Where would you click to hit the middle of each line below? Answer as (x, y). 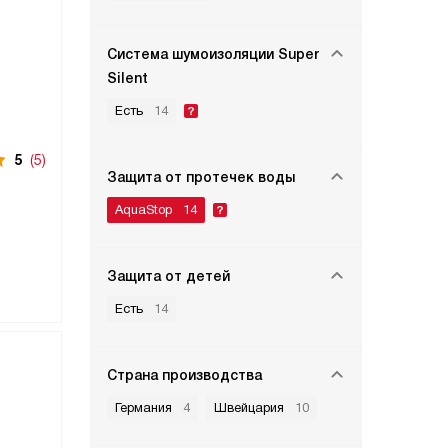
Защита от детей (168, 276)
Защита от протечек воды (201, 177)
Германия (143, 407)
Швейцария (249, 407)
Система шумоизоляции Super (213, 54)
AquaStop (143, 209)
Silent (127, 78)
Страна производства (184, 375)
